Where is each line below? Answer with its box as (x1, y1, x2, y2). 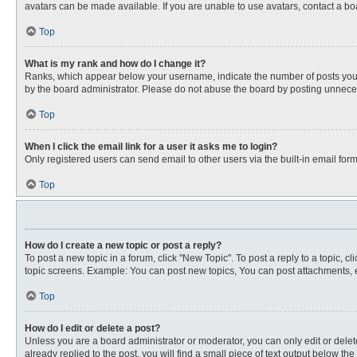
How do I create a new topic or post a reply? (25, 240, 222, 251)
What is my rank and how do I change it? (25, 58, 206, 69)
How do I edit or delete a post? (25, 323, 160, 334)
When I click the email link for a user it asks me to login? (25, 141, 277, 152)
